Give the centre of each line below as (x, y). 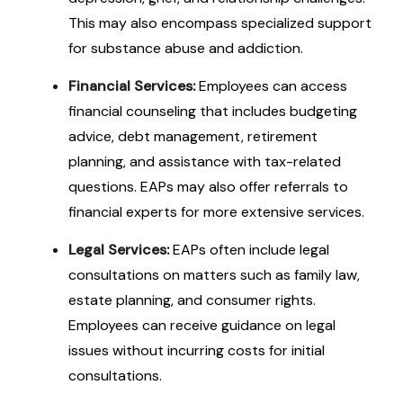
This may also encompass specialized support (220, 23)
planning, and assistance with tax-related (205, 161)
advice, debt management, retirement (193, 136)
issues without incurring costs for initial (197, 350)
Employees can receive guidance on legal (202, 325)
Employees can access (271, 86)
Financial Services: (132, 86)
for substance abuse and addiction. (186, 48)
